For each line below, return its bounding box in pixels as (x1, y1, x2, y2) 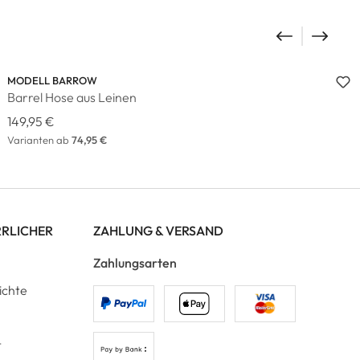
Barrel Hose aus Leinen (7, 89, 137, 105)
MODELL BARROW (7, 74, 98, 87)
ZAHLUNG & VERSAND (93, 222, 223, 239)
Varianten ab (7, 133, 70, 146)
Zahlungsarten (93, 254, 177, 271)
